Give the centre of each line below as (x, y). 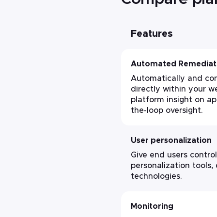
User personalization (171, 140)
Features (152, 34)
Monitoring (152, 206)
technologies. (156, 176)
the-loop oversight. (167, 110)
